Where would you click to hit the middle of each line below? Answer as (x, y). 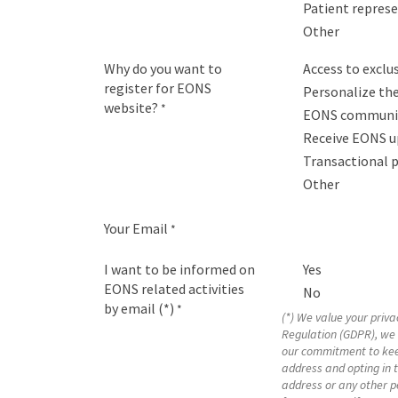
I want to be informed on (179, 269)
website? (131, 107)
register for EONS (158, 88)
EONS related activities (174, 289)
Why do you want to (163, 68)
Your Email (136, 228)
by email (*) (139, 308)
